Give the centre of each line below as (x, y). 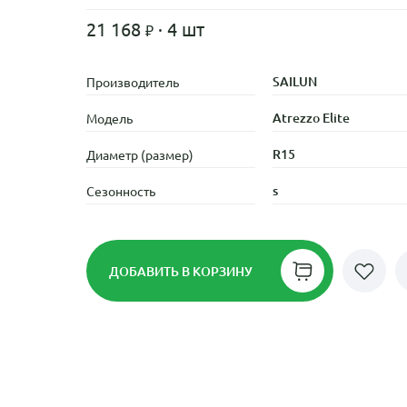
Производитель (132, 82)
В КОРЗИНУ (217, 271)
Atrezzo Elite (312, 118)
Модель (109, 118)
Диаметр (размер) (139, 154)
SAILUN (295, 81)
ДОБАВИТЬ (145, 271)
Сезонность (120, 191)
